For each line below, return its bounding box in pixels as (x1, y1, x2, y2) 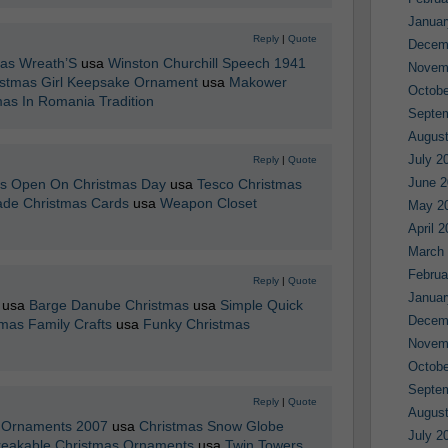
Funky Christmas (142, 316, 250, 332)
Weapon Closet (159, 195, 257, 211)
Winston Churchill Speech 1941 (107, 55, 306, 71)
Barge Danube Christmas (28, 297, 189, 313)
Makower (228, 74, 287, 90)
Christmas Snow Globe (138, 418, 284, 434)
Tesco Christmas (196, 176, 302, 192)
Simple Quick (219, 297, 303, 313)
